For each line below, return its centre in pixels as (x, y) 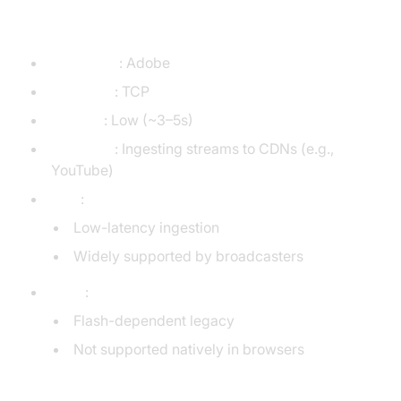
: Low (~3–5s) (148, 120)
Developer (85, 63)
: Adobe (144, 63)
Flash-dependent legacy (154, 321)
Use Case (82, 149)
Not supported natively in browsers (188, 350)
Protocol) (74, 25)
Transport (82, 92)
